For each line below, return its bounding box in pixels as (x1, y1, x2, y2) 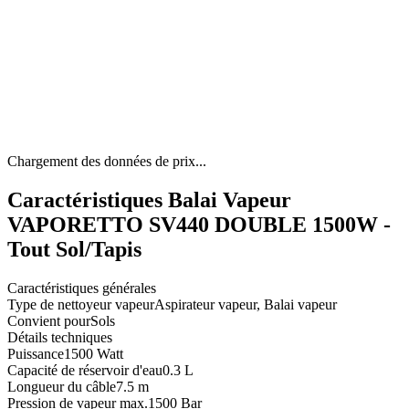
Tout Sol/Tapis (7, 237, 142, 262)
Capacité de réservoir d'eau (7, 362, 163, 379)
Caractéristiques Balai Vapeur (7, 188, 291, 213)
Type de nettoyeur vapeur (7, 297, 154, 313)
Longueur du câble (7, 379, 116, 395)
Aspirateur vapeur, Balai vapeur (154, 297, 337, 313)
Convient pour (7, 313, 90, 330)
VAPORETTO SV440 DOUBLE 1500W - (7, 213, 391, 237)
